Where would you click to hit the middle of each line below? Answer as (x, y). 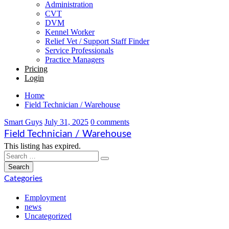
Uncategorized (48, 216)
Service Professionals (79, 50)
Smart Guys (23, 122)
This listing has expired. (42, 146)
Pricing (36, 69)
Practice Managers (75, 60)
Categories (23, 178)
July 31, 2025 (66, 122)
